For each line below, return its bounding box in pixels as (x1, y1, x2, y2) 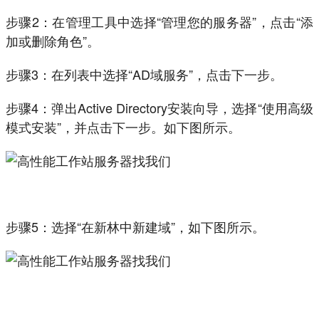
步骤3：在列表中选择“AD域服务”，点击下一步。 (6, 65, 283, 84)
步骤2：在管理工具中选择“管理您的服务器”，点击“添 (6, 12, 313, 31)
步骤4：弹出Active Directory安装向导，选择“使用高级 (6, 98, 313, 117)
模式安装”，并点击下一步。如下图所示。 (6, 117, 241, 137)
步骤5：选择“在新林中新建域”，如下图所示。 (6, 217, 265, 236)
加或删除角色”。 (6, 31, 100, 51)
